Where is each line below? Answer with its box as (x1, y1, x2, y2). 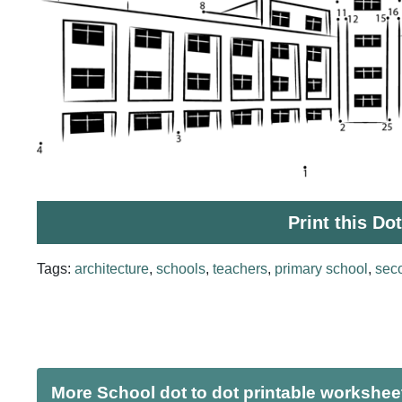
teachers (212, 260, 267, 276)
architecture (74, 260, 149, 276)
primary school (274, 260, 368, 276)
